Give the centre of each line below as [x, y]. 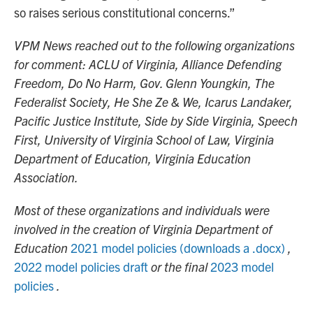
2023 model [242, 267]
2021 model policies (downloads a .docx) [178, 248]
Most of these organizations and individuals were [142, 210]
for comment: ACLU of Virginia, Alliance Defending [148, 64]
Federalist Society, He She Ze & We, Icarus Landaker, [153, 102]
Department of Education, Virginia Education [132, 159]
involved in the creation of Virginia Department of [143, 229]
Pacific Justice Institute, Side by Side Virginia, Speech [156, 121]
